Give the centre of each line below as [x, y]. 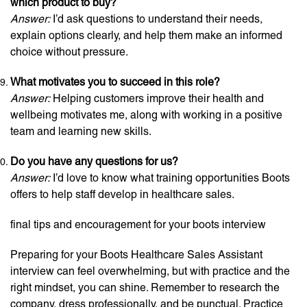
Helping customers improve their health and [157, 98]
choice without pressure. [69, 52]
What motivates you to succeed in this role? [115, 82]
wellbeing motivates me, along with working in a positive [146, 115]
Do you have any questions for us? [94, 161]
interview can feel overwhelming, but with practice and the [150, 271]
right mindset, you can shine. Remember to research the [145, 287]
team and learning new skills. [81, 131]
